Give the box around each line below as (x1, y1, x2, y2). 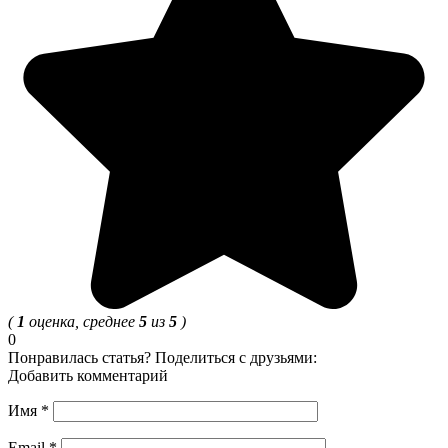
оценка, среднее (25, 313, 139, 331)
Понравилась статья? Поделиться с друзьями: (8, 349, 317, 367)
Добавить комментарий (8, 367, 168, 385)
